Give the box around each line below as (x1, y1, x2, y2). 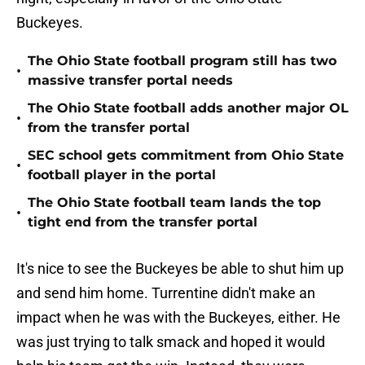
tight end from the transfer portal (28, 214, 257, 231)
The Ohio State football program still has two (28, 53, 336, 69)
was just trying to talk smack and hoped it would (16, 333, 325, 351)
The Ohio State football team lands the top (28, 195, 321, 211)
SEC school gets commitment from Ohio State (28, 147, 344, 164)
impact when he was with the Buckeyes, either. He (16, 309, 341, 327)
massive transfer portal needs (28, 73, 233, 89)
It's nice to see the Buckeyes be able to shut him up (16, 260, 344, 278)
